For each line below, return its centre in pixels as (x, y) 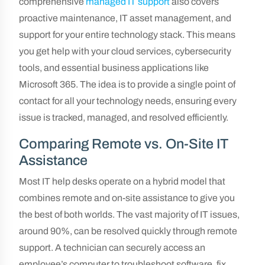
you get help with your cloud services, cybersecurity (125, 51)
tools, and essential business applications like (114, 68)
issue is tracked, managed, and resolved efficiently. (124, 117)
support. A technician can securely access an (112, 248)
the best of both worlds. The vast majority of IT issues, (129, 214)
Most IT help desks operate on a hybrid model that (122, 181)
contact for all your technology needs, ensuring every (128, 101)
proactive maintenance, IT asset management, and (125, 18)
